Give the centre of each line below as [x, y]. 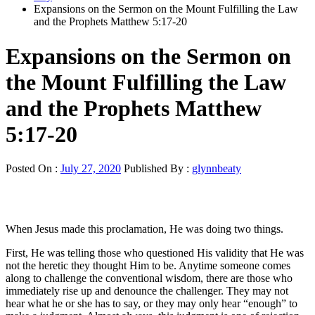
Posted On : [33, 169]
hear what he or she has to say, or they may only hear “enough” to [152, 304]
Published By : [156, 169]
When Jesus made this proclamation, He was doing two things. [144, 229]
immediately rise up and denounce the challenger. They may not [147, 291]
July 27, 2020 [91, 169]
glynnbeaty [217, 169]
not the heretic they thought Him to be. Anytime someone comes [148, 266]
